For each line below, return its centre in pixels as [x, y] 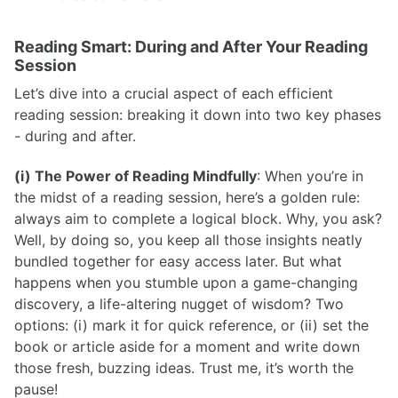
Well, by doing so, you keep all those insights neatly [188, 239]
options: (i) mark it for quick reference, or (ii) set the [191, 325]
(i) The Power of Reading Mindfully [135, 175]
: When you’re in [310, 175]
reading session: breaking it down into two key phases [198, 115]
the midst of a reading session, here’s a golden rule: [187, 197]
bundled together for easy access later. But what [178, 261]
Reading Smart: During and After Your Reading [191, 47]
